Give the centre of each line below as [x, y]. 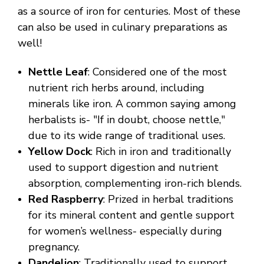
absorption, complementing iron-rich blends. [135, 184]
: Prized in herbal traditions [169, 199]
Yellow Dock [60, 152]
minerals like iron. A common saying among [133, 104]
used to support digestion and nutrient [124, 168]
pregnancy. [54, 247]
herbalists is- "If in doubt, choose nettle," [127, 120]
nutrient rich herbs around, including [117, 88]
